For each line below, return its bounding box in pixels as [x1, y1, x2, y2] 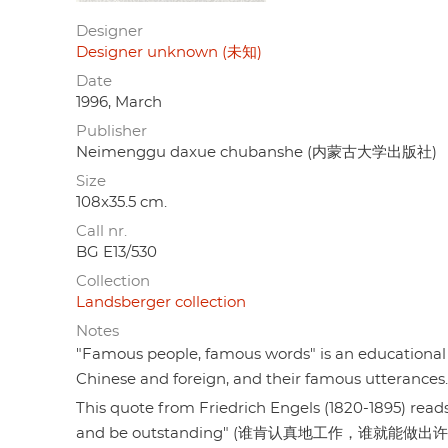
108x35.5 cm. [76, 194, 167, 210]
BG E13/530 [76, 244, 157, 260]
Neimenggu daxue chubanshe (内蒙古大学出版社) [76, 144, 437, 160]
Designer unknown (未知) [76, 44, 262, 60]
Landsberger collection [76, 294, 246, 310]
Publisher [76, 123, 147, 139]
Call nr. [76, 223, 127, 239]
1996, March [76, 94, 162, 110]
